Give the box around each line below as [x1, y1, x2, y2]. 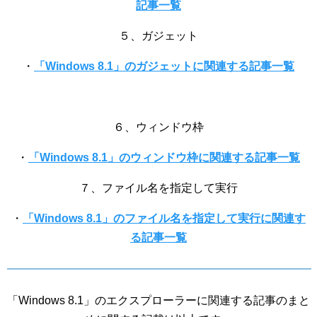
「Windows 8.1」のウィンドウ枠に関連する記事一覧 [28, 151, 300, 163]
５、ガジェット [119, 30, 198, 42]
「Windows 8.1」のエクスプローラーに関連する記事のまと [7, 294, 310, 306]
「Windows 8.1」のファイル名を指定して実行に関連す [23, 212, 306, 224]
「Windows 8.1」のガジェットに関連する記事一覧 [34, 60, 294, 72]
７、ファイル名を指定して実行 [79, 182, 238, 194]
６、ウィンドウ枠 [113, 121, 204, 133]
